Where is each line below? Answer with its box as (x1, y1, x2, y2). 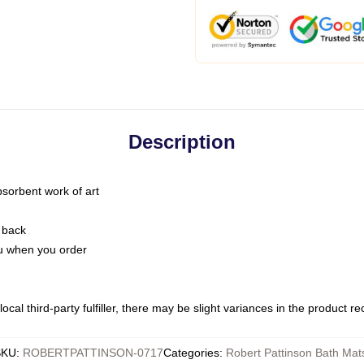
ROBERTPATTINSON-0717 (23, 346, 163, 359)
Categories (163, 346, 219, 359)
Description (128, 131, 236, 153)
